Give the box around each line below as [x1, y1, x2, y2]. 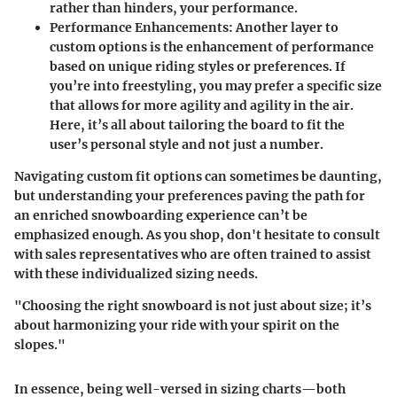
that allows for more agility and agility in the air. [50, 97, 354, 114]
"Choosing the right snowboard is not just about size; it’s [14, 298, 371, 315]
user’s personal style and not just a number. [50, 136, 323, 153]
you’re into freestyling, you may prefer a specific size [50, 78, 382, 95]
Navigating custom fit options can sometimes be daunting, [14, 168, 382, 185]
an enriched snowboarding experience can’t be [14, 207, 307, 224]
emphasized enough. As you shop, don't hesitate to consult [14, 227, 380, 244]
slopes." [14, 337, 66, 354]
